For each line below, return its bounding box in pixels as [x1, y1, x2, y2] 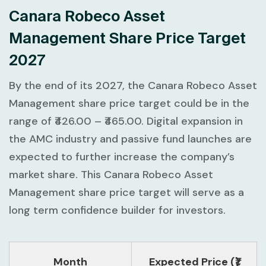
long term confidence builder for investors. [9, 203, 226, 218]
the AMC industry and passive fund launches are [9, 132, 252, 147]
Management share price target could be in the [9, 96, 249, 111]
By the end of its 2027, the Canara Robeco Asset [9, 78, 257, 93]
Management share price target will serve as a [9, 185, 244, 200]
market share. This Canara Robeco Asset [9, 167, 213, 182]
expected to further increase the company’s [9, 150, 235, 164]
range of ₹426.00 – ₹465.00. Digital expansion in [9, 114, 243, 129]
